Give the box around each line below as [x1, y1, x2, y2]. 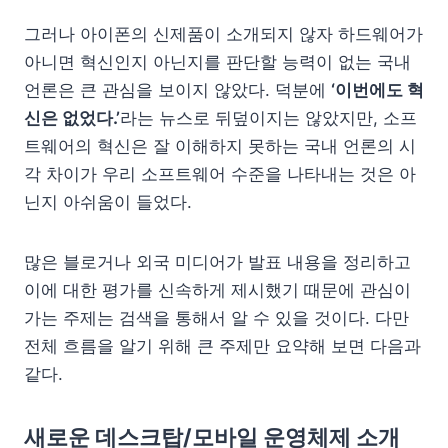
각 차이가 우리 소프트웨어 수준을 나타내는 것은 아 [24, 164, 416, 184]
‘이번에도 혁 [331, 80, 424, 100]
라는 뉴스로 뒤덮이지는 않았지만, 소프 [120, 108, 417, 128]
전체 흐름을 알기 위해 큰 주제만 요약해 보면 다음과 [24, 336, 421, 356]
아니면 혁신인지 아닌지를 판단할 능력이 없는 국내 [24, 52, 411, 72]
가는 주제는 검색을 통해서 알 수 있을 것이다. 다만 [24, 308, 409, 328]
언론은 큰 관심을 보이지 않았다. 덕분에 [24, 80, 331, 100]
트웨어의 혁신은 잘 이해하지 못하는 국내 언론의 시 [24, 136, 416, 156]
